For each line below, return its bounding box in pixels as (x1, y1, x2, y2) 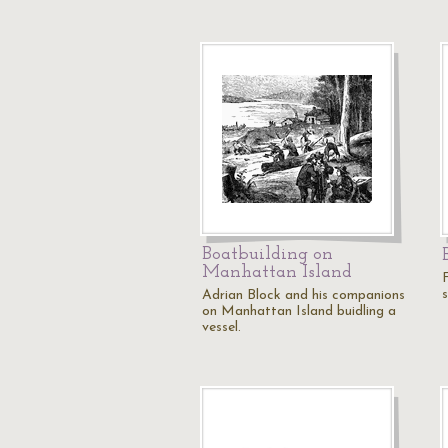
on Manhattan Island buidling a (202, 304, 396, 319)
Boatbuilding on (202, 245, 333, 264)
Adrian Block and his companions (202, 288, 405, 303)
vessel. (202, 320, 241, 335)
